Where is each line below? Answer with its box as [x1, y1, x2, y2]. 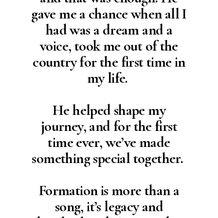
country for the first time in [33, 53, 185, 72]
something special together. [32, 149, 186, 168]
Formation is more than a [38, 182, 180, 200]
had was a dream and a [45, 21, 173, 39]
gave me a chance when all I [31, 5, 187, 23]
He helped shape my [52, 101, 165, 120]
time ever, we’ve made [48, 133, 170, 152]
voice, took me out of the [40, 37, 178, 55]
